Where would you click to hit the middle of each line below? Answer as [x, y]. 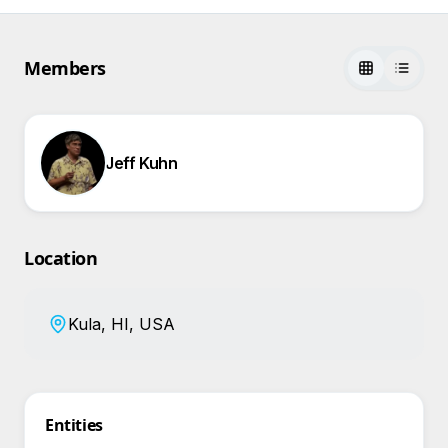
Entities [74, 425]
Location [61, 258]
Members [65, 68]
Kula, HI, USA [121, 324]
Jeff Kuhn [141, 163]
